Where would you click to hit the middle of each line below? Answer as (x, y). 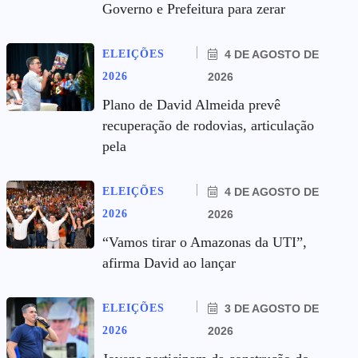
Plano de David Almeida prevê (191, 105)
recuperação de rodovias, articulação (208, 125)
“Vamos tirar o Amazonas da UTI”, (205, 242)
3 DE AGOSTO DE (270, 308)
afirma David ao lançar (169, 263)
